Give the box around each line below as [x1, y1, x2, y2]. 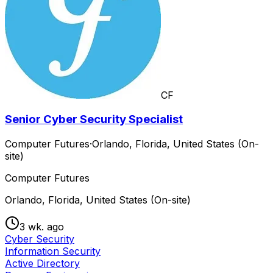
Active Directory [5, 257, 80, 270]
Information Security [5, 245, 101, 258]
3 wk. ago [19, 221, 64, 233]
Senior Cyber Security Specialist [5, 112, 183, 127]
